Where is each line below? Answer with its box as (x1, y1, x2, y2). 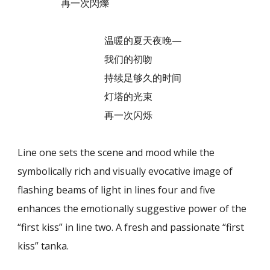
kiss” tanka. (17, 239, 69, 253)
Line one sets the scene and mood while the (17, 145, 215, 159)
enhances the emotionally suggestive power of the (17, 201, 247, 215)
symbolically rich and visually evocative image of (17, 164, 233, 178)
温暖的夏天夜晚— (17, 33, 182, 47)
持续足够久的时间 (17, 71, 182, 84)
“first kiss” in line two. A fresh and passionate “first (17, 220, 245, 234)
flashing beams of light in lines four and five (17, 183, 216, 196)
